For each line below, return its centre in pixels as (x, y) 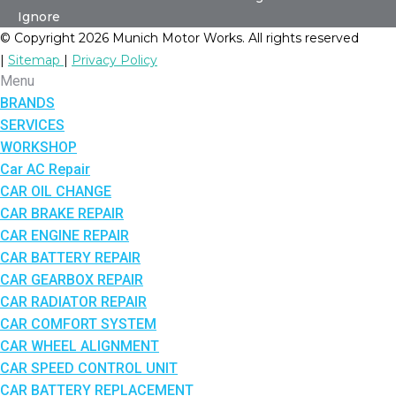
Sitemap (36, 61)
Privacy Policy (114, 61)
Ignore (39, 17)
